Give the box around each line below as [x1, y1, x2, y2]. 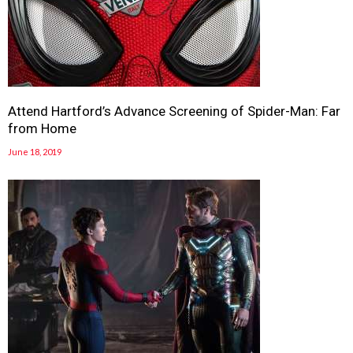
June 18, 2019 [8, 147, 61, 158]
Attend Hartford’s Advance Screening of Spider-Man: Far [8, 103, 340, 120]
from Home [8, 121, 76, 137]
